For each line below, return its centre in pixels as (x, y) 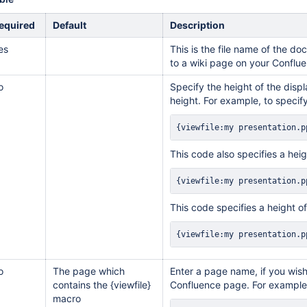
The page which (89, 271)
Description (197, 25)
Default (70, 25)
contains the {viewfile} (102, 285)
